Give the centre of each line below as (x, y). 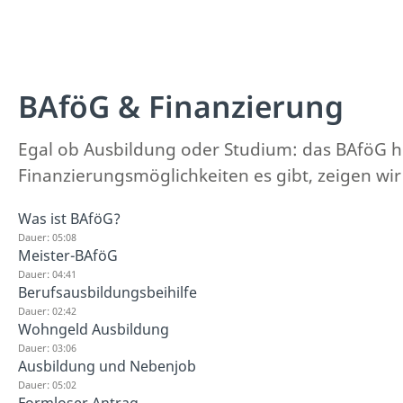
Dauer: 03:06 (47, 347)
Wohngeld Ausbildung (94, 329)
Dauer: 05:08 (47, 237)
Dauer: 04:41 (47, 273)
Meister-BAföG (68, 255)
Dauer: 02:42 (47, 310)
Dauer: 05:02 (47, 384)
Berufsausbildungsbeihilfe (107, 292)
